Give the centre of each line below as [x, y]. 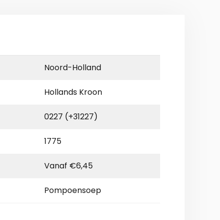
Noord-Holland [73, 68]
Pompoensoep [73, 191]
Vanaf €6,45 [69, 166]
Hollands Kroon [73, 92]
